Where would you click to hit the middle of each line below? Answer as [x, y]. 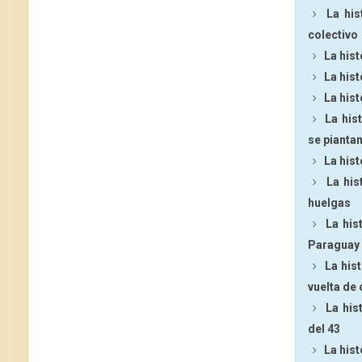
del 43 [324, 329]
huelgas [329, 203]
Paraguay [334, 245]
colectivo [333, 35]
